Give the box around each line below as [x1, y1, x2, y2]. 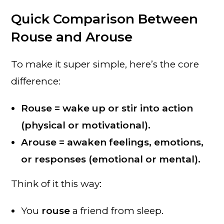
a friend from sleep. [70, 204, 164, 216]
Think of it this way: [11, 177, 102, 189]
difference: [11, 75, 61, 87]
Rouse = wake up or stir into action [21, 102, 193, 114]
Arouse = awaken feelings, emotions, [21, 136, 204, 148]
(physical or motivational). [21, 119, 151, 131]
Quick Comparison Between [11, 10, 198, 27]
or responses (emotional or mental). [21, 153, 201, 165]
